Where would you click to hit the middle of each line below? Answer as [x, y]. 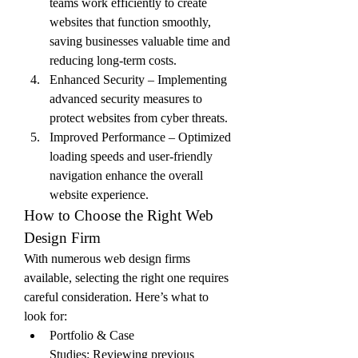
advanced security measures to [126, 99]
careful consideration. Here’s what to [116, 297]
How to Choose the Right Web [119, 215]
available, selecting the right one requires [126, 278]
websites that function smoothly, [130, 22]
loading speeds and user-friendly [131, 156]
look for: [46, 316]
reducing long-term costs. [113, 60]
